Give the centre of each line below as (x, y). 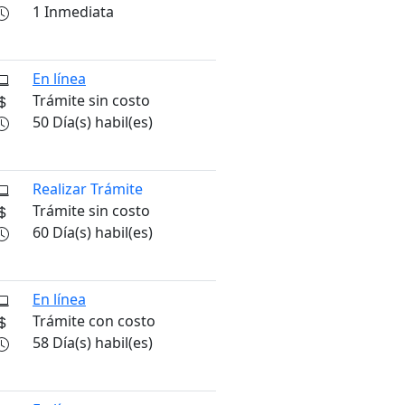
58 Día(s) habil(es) (92, 343)
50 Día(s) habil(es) (92, 122)
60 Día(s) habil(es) (92, 233)
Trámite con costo (94, 321)
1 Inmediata (73, 12)
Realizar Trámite (87, 189)
